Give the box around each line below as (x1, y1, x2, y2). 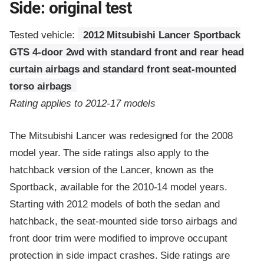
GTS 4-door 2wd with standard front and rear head (9, 47, 244, 58)
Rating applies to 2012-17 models (9, 98, 156, 110)
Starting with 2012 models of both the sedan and (9, 198, 220, 210)
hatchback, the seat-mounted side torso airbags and (9, 215, 237, 227)
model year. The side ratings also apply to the (9, 147, 209, 159)
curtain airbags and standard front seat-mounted (9, 64, 236, 75)
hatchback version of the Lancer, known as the (9, 164, 213, 176)
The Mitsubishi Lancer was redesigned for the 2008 (9, 130, 233, 141)
